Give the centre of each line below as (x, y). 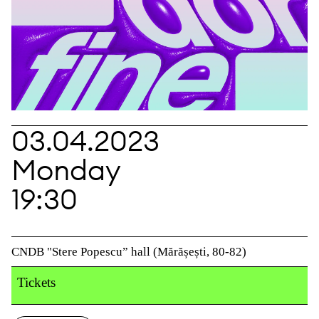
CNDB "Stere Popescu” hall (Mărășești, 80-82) (129, 251)
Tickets (36, 282)
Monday (66, 169)
